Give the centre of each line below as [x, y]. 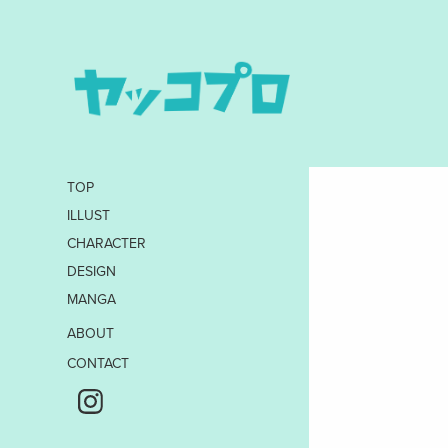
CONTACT [98, 363]
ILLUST [89, 215]
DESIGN [92, 271]
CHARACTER [107, 243]
